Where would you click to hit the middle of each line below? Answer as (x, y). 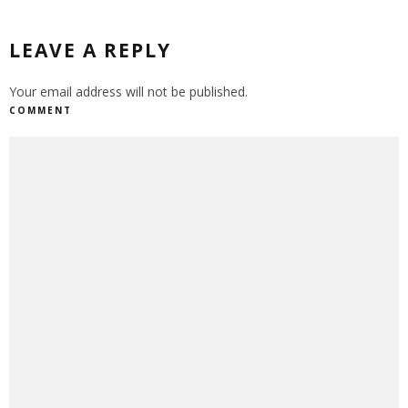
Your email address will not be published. (128, 92)
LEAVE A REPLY (90, 51)
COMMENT (41, 111)
